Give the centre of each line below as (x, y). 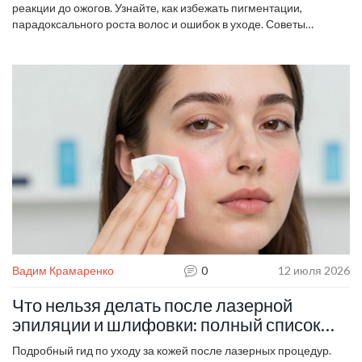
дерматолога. (48, 40)
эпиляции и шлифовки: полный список (166, 324)
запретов (49, 343)
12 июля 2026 (314, 270)
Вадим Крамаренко (63, 270)
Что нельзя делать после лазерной (152, 305)
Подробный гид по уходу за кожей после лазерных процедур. (172, 350)
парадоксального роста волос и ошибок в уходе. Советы (159, 23)
